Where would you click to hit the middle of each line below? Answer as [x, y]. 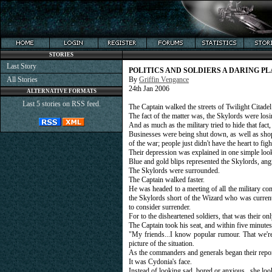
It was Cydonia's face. [160, 262]
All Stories [22, 80]
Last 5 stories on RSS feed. [61, 104]
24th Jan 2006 [149, 89]
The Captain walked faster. [167, 180]
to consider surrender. [160, 207]
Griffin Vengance [164, 80]
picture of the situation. [161, 243]
